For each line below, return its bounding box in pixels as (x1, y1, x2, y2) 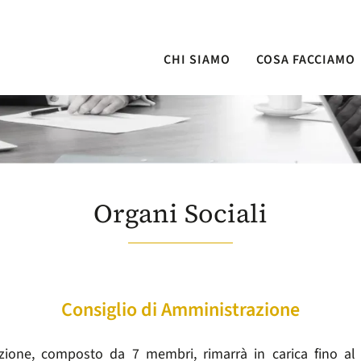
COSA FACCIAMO (256, 51, 355, 68)
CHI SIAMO (164, 51, 230, 68)
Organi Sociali (93, 196, 268, 232)
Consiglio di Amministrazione (61, 296, 300, 325)
